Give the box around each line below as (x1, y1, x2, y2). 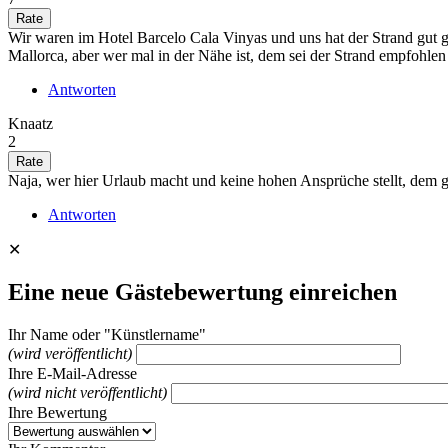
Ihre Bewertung (8, 403, 107, 421)
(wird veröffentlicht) (8, 344, 132, 362)
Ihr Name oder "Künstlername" (8, 325, 206, 343)
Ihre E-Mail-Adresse (8, 364, 137, 382)
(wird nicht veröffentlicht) (8, 383, 167, 401)
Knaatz (8, 114, 53, 132)
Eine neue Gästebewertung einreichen (8, 278, 397, 305)
